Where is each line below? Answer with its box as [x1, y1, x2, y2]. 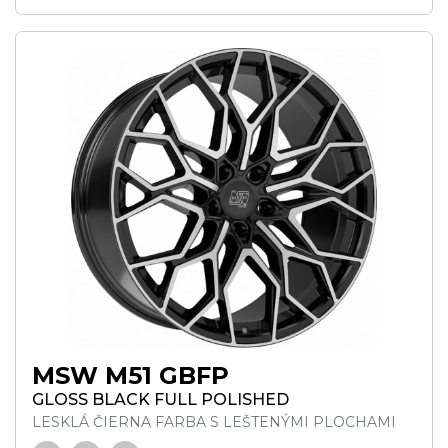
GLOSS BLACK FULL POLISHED [32, 390, 289, 409]
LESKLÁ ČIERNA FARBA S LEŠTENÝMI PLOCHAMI [32, 413, 396, 431]
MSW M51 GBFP [32, 361, 229, 390]
